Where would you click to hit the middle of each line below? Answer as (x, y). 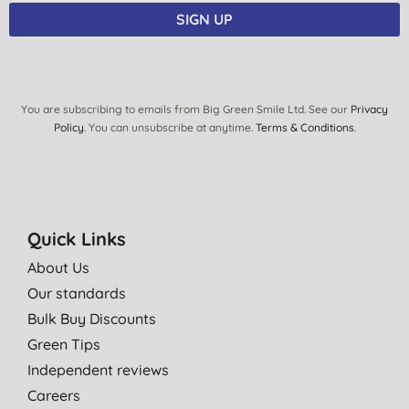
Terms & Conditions (304, 127)
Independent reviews (98, 370)
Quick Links (77, 239)
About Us (58, 267)
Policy (68, 127)
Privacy (369, 109)
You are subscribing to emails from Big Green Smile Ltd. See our (186, 109)
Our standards (77, 293)
